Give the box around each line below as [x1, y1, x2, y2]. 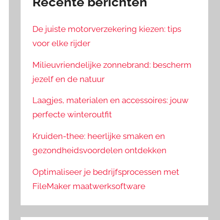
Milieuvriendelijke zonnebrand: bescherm [32, 59, 192, 70]
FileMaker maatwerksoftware [32, 181, 146, 192]
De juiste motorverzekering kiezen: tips [32, 24, 182, 34]
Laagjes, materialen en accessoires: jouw [32, 95, 189, 106]
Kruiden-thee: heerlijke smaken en [32, 131, 165, 141]
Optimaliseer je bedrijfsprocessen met [32, 167, 180, 177]
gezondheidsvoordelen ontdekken [32, 145, 167, 156]
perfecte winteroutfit [32, 110, 112, 120]
